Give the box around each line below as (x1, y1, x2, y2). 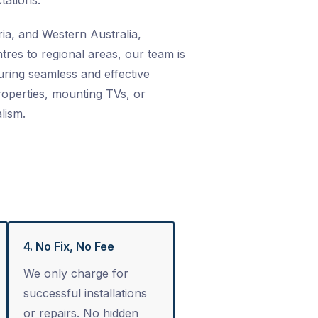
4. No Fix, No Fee (23, 239, 114, 254)
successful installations (23, 286, 147, 301)
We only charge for (23, 266, 128, 281)
